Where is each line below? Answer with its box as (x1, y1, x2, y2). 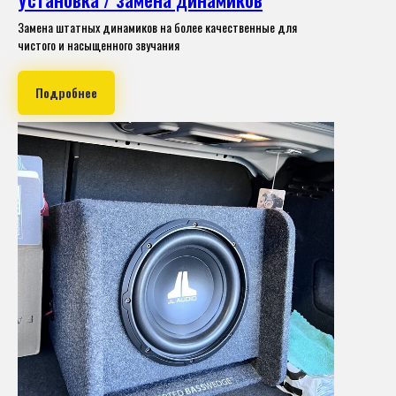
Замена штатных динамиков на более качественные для (18, 18, 297, 37)
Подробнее (35, 83, 97, 103)
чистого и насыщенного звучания (18, 35, 179, 55)
